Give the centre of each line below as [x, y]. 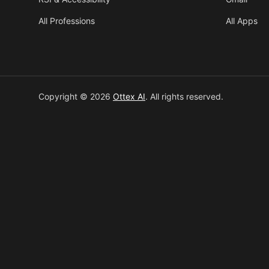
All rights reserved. [187, 96]
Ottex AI [129, 96]
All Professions [67, 21]
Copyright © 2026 [74, 96]
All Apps [242, 21]
